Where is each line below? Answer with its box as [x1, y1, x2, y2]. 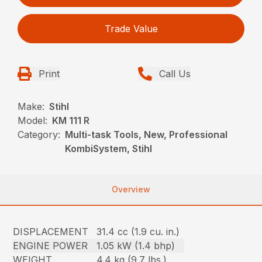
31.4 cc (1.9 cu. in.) [96, 225, 180, 237]
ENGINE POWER [13, 239, 88, 251]
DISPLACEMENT [13, 225, 89, 237]
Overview [112, 184, 150, 194]
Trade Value [104, 22, 158, 35]
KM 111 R [52, 114, 90, 126]
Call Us [159, 67, 191, 80]
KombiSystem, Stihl [65, 142, 153, 154]
